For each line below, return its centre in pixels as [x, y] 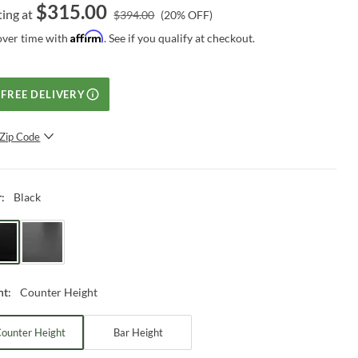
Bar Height [138, 333]
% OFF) [195, 14]
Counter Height [59, 292]
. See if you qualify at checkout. [180, 38]
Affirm [88, 36]
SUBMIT [109, 169]
